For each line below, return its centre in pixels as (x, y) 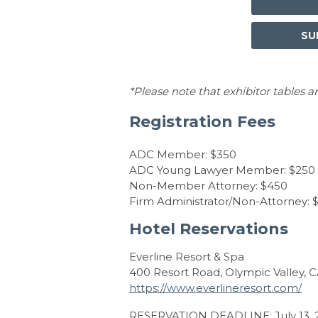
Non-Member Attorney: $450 (208, 186)
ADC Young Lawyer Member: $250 (222, 170)
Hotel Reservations (209, 229)
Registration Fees (202, 122)
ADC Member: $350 (183, 154)
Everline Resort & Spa (187, 257)
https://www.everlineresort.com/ (215, 288)
